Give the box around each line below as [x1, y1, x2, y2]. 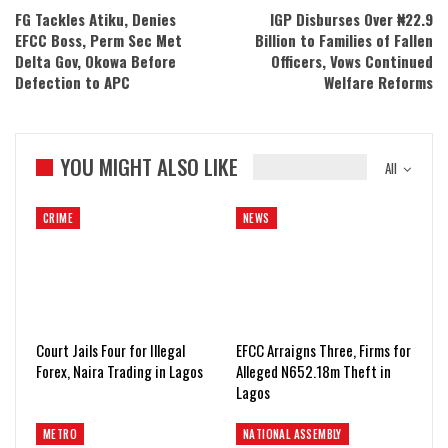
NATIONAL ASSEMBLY [243, 426, 342, 443]
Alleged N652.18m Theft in [236, 360, 391, 383]
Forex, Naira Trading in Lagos [36, 360, 203, 383]
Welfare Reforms [324, 70, 433, 93]
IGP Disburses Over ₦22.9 [270, 7, 433, 30]
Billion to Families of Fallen [255, 28, 433, 51]
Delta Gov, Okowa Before [15, 49, 176, 72]
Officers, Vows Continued [271, 49, 433, 72]
